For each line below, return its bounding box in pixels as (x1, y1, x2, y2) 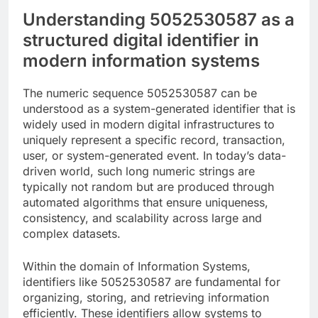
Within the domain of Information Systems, (23, 259, 251, 274)
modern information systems (23, 50, 260, 72)
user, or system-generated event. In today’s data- (23, 148, 286, 163)
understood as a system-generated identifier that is (23, 102, 295, 116)
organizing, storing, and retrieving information (23, 290, 269, 305)
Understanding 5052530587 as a (23, 9, 295, 31)
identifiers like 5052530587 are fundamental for (23, 275, 280, 290)
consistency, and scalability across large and (23, 211, 262, 226)
